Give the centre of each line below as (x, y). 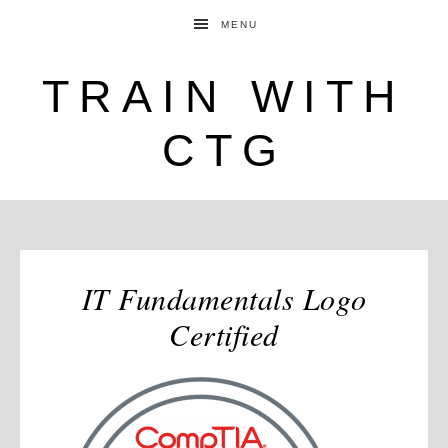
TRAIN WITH (224, 96)
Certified (224, 334)
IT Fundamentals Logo (224, 298)
